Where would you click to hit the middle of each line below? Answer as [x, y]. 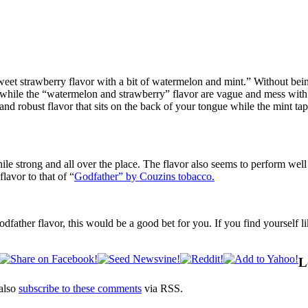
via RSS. [162, 289]
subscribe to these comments [80, 289]
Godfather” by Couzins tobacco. [144, 176]
